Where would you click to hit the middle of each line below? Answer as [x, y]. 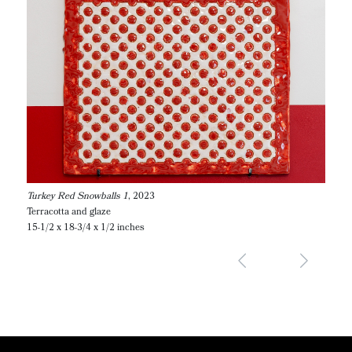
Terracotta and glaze [69, 213]
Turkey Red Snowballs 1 [77, 197]
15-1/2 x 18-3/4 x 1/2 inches [86, 229]
